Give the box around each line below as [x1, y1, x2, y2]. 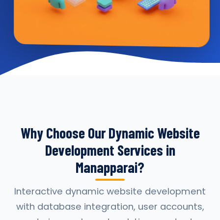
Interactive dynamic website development [14, 185, 206, 197]
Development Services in [45, 141, 175, 159]
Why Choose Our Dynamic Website [20, 124, 200, 141]
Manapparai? [76, 158, 144, 176]
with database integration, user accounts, [16, 200, 204, 213]
